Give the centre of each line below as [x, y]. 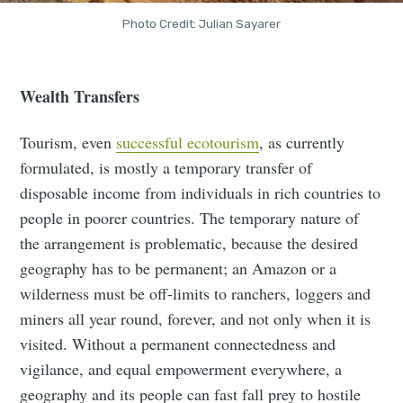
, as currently [302, 143]
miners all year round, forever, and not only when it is [196, 319]
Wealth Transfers [80, 97]
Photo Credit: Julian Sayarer [201, 24]
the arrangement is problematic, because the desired [189, 243]
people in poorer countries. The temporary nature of [190, 218]
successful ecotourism [188, 143]
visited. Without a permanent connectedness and [178, 344]
